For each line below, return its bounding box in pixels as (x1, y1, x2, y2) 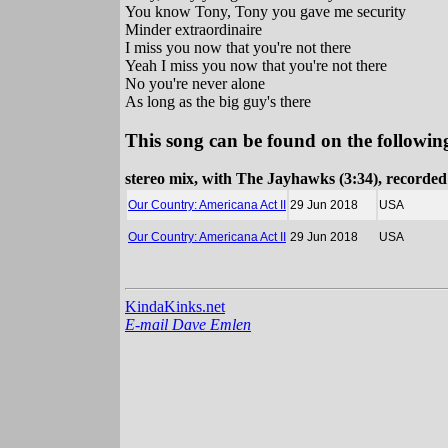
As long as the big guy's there (125, 92, 311, 110)
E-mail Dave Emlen (125, 316, 251, 334)
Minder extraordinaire (125, 20, 262, 38)
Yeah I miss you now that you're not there (125, 56, 387, 74)
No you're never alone (125, 74, 265, 92)
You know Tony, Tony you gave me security (125, 2, 406, 20)
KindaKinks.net (125, 298, 225, 316)
